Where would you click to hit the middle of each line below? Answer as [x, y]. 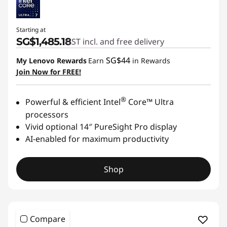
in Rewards [150, 61]
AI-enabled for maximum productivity [97, 139]
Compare [48, 219]
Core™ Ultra [150, 102]
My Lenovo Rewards [51, 61]
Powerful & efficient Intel [73, 102]
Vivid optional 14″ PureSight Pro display [101, 126]
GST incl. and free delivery [115, 42]
